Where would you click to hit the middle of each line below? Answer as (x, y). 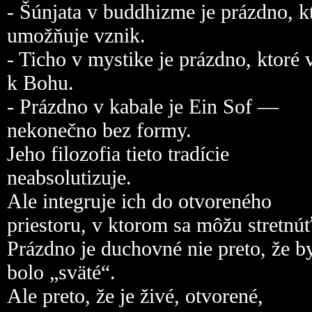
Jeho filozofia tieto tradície (118, 154)
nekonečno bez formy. (99, 130)
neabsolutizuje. (69, 177)
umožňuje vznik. (76, 35)
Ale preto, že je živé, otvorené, (135, 296)
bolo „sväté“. (61, 272)
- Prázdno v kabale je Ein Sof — (143, 106)
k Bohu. (40, 83)
